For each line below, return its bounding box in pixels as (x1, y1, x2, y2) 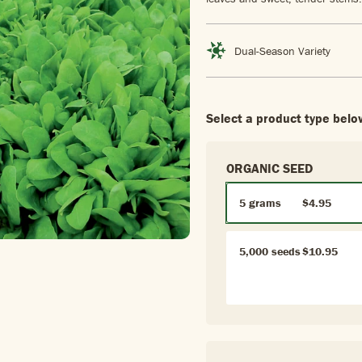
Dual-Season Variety (234, 43, 330, 58)
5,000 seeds (239, 244, 301, 259)
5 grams (239, 196, 281, 210)
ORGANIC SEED (226, 160, 313, 176)
